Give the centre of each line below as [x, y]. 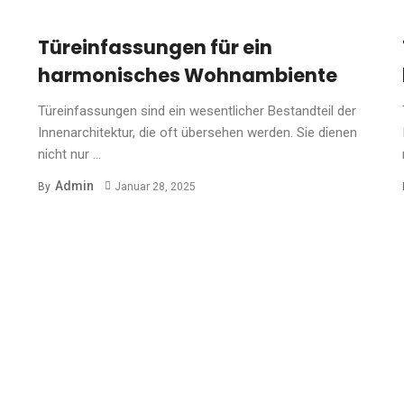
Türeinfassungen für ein [156, 47]
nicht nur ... [70, 154]
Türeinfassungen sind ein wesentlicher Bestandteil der [197, 110]
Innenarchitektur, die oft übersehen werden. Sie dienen [198, 132]
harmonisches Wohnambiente [188, 75]
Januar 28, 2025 [155, 186]
